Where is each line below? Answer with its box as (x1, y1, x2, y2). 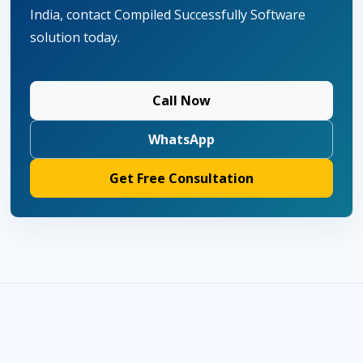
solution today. (30, 28, 120, 46)
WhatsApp (148, 130, 215, 148)
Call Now (152, 92, 211, 109)
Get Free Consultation (109, 169, 254, 187)
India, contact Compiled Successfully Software (30, 6, 305, 23)
